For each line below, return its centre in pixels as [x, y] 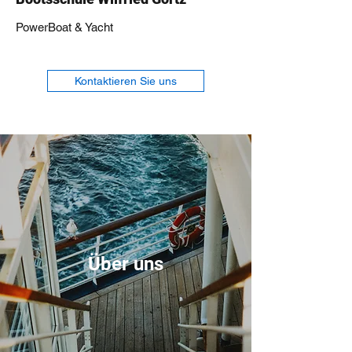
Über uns [126, 264]
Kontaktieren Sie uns [126, 81]
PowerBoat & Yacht [64, 27]
